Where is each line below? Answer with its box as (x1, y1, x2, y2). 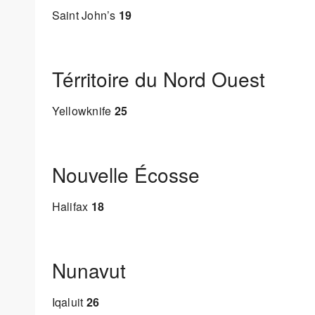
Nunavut (51, 256, 126, 285)
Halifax (51, 198, 91, 214)
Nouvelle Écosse (51, 160, 200, 189)
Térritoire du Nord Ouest (51, 64, 265, 93)
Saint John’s (51, 6, 119, 23)
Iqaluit (51, 294, 86, 310)
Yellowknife (51, 102, 115, 119)
